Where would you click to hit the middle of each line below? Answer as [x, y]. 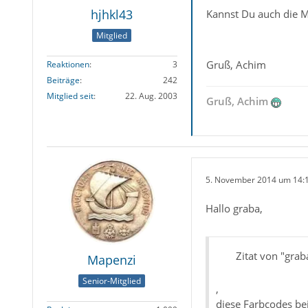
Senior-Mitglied [112, 280]
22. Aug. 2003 [151, 96]
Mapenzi [112, 260]
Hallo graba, [234, 209]
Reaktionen [68, 64]
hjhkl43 [112, 15]
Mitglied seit [70, 96]
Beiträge [63, 80]
